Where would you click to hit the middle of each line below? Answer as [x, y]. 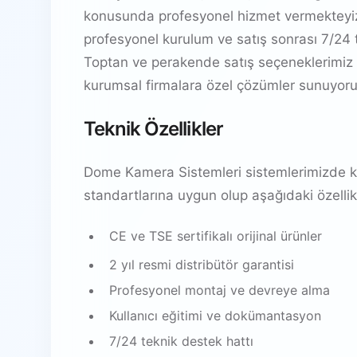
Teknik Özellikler [153, 128]
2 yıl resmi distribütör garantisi [202, 264]
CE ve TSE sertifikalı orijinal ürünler [216, 235]
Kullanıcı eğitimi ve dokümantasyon [215, 315]
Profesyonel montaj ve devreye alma [220, 290]
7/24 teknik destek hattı [181, 341]
